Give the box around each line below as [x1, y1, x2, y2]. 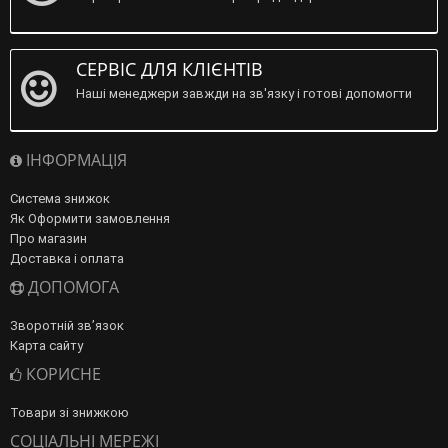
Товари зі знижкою [10, 405, 129, 421]
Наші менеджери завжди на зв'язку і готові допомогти [76, 86, 412, 102]
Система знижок [10, 191, 110, 207]
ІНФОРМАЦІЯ [22, 149, 127, 172]
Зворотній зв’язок [10, 318, 124, 334]
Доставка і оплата [10, 251, 124, 267]
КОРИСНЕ [22, 363, 101, 386]
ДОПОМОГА [24, 276, 119, 299]
